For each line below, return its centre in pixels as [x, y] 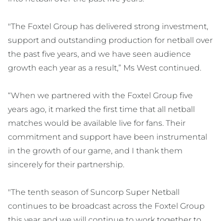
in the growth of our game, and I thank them [95, 151]
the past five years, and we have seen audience [99, 54]
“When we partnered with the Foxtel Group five [100, 96]
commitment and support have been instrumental [108, 137]
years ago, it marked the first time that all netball [101, 110]
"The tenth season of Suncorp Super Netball [94, 192]
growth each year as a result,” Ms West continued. [105, 68]
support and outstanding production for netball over [110, 40]
